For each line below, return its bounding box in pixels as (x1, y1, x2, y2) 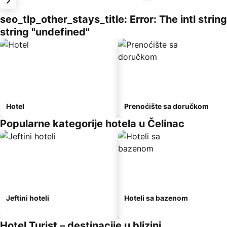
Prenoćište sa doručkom (124, 102, 209, 110)
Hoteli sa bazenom (124, 194, 188, 202)
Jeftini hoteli (6, 194, 49, 202)
